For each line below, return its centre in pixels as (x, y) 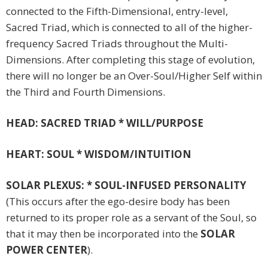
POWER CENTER (47, 250)
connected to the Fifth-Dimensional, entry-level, (117, 11)
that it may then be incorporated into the (103, 234)
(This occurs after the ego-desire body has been (118, 202)
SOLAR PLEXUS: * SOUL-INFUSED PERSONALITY (126, 185)
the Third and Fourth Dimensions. (86, 92)
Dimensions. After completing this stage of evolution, (130, 60)
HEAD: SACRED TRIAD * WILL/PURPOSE (105, 123)
